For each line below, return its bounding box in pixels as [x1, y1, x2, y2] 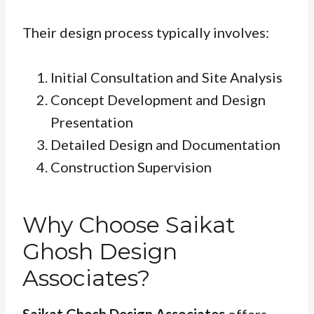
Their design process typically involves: [22, 23, 269, 41]
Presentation [50, 113, 133, 130]
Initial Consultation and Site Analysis [50, 68, 282, 86]
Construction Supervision [50, 158, 212, 175]
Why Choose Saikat [22, 210, 235, 238]
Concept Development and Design [50, 90, 266, 108]
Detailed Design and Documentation [50, 135, 280, 153]
